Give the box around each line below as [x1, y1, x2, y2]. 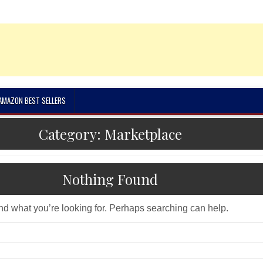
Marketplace [104, 124, 182, 143]
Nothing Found [62, 170, 159, 188]
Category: [38, 124, 104, 143]
